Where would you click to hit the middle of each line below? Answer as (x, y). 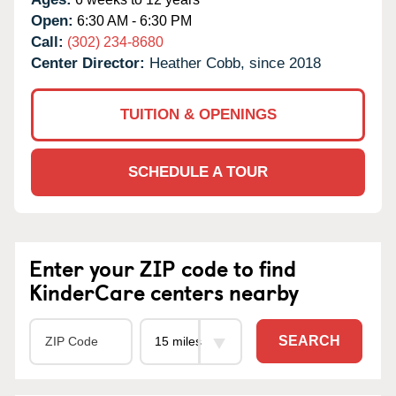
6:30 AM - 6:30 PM (133, 20)
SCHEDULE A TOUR (198, 171)
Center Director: (90, 63)
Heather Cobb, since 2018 (235, 63)
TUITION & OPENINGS (198, 114)
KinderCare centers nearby (164, 291)
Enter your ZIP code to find (163, 267)
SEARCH (309, 341)
